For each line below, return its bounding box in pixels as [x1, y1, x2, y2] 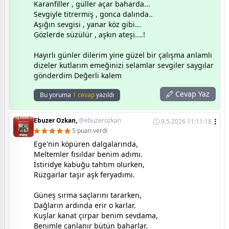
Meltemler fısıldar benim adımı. [34, 149, 143, 159]
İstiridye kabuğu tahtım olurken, [34, 159, 145, 170]
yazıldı [95, 90, 114, 100]
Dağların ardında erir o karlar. [34, 200, 136, 211]
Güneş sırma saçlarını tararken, [34, 190, 142, 200]
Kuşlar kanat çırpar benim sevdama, [34, 211, 158, 221]
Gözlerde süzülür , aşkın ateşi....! [34, 30, 145, 40]
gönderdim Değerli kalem [34, 71, 122, 81]
